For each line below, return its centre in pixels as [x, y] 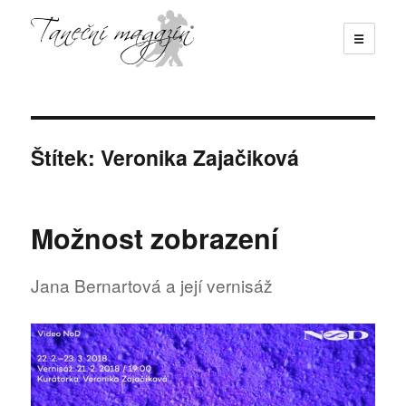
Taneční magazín [114, 93]
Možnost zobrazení [155, 237]
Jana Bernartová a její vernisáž [152, 285]
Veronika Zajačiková [200, 157]
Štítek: [66, 157]
